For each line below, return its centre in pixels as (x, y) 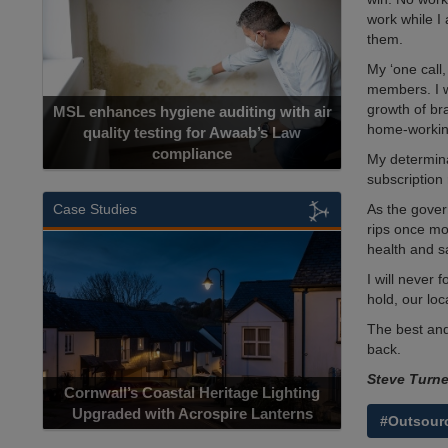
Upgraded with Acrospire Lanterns (192, 414)
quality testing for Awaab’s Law (192, 133)
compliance (192, 154)
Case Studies (95, 209)
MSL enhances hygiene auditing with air (192, 112)
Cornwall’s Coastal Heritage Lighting (192, 393)
